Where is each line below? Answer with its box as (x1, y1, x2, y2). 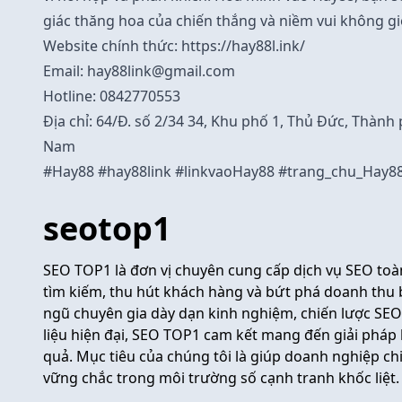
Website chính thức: (43, 35, 181, 56)
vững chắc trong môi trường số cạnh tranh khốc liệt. (43, 367, 399, 388)
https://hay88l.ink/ (181, 35, 305, 56)
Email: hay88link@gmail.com (43, 60, 235, 81)
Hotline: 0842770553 (43, 85, 180, 106)
